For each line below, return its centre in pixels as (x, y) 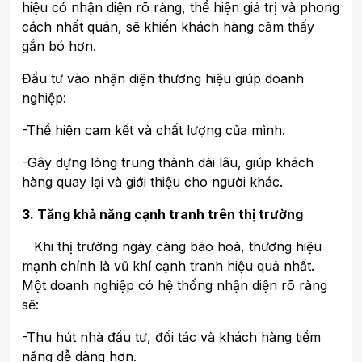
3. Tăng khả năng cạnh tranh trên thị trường (162, 214)
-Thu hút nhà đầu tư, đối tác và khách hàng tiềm (171, 337)
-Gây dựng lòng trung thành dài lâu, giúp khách (168, 162)
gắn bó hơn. (59, 46)
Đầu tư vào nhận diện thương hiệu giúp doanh (163, 78)
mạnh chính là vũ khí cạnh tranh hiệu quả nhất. (168, 265)
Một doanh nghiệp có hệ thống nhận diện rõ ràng (175, 285)
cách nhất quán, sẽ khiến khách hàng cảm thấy (168, 26)
